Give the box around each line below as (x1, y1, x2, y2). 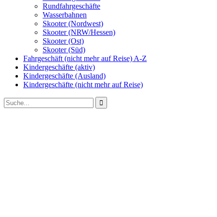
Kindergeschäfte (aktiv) (23, 63, 95, 72)
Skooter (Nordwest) (43, 19, 103, 28)
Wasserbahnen (43, 11, 87, 19)
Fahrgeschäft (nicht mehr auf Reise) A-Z (23, 54, 147, 63)
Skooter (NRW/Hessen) (43, 28, 115, 37)
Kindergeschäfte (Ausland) (23, 72, 106, 80)
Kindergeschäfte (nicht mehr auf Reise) (23, 80, 143, 89)
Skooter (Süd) (43, 46, 85, 54)
